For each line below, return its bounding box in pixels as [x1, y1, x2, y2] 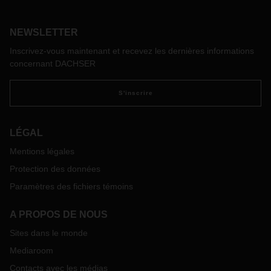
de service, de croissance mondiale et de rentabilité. [19, 2, 218, 12]
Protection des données [10, 164, 100, 174]
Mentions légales [10, 146, 74, 156]
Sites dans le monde [10, 228, 88, 238]
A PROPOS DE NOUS [10, 209, 108, 220]
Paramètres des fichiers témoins [10, 181, 133, 191]
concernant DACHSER [10, 59, 96, 68]
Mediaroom [10, 246, 53, 255]
